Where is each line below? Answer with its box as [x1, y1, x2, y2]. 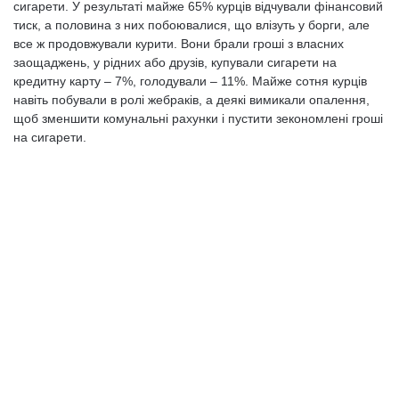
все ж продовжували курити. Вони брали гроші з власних [13, 37, 344, 51]
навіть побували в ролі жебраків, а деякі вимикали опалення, [13, 93, 370, 107]
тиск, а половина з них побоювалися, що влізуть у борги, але [13, 18, 370, 32]
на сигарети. [13, 130, 86, 144]
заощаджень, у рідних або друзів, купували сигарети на [13, 55, 337, 69]
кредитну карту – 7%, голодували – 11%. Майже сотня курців [13, 74, 367, 88]
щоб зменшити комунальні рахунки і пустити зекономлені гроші [13, 111, 383, 126]
